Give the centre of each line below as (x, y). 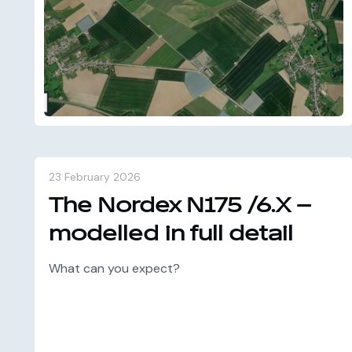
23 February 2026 (94, 177)
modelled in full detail (170, 234)
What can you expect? (114, 268)
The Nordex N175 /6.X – (180, 205)
